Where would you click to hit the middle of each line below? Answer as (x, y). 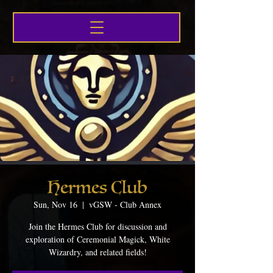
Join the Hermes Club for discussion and (97, 226)
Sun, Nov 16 (55, 204)
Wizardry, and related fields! (97, 252)
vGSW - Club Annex (125, 204)
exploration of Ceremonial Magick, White (97, 239)
